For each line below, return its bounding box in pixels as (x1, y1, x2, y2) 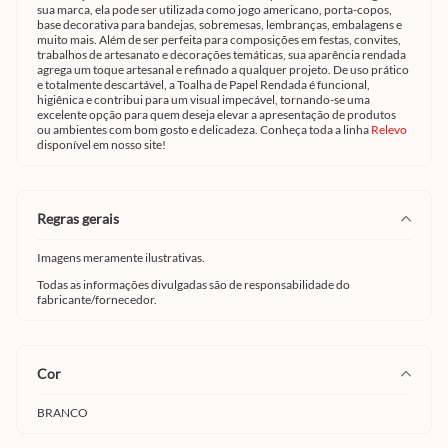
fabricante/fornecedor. (37, 292, 157, 307)
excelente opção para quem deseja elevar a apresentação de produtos (37, 107, 396, 122)
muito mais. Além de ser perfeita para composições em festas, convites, (37, 32, 401, 47)
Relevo (371, 122, 407, 137)
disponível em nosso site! (37, 137, 166, 152)
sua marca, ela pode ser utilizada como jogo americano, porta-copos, (37, 2, 392, 17)
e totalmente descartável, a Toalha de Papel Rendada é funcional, (37, 77, 370, 92)
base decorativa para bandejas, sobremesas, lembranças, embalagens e (37, 17, 402, 32)
